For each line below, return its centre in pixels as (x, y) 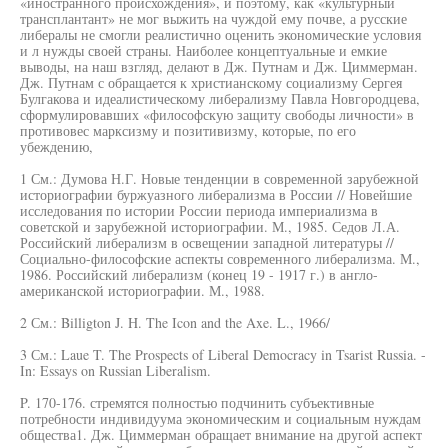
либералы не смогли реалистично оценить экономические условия (220, 34)
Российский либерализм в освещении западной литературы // (207, 242)
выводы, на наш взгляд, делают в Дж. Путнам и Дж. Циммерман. (219, 66)
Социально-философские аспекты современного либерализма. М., (220, 258)
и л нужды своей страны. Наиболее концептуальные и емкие (203, 50)
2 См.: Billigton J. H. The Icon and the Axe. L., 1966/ (175, 322)
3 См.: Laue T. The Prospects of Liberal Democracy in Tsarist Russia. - (223, 354)
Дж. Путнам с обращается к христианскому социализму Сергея (211, 82)
